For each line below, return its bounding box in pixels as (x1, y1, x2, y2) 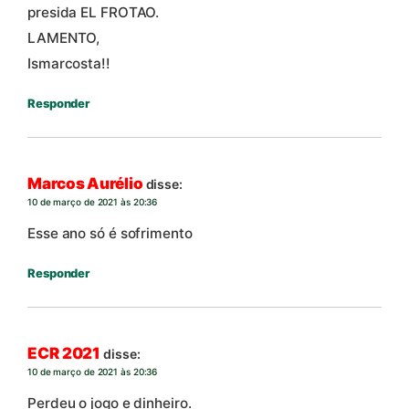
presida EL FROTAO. (27, 3, 160, 21)
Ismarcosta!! (27, 54, 110, 72)
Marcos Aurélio (27, 174, 143, 194)
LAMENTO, (27, 28, 100, 47)
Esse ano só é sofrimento (27, 224, 193, 242)
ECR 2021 (27, 344, 101, 363)
